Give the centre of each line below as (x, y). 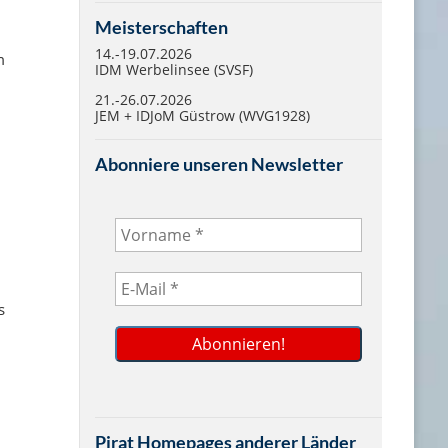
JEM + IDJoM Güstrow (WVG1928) (203, 115)
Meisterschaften (162, 27)
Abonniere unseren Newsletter (219, 164)
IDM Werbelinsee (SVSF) (174, 69)
